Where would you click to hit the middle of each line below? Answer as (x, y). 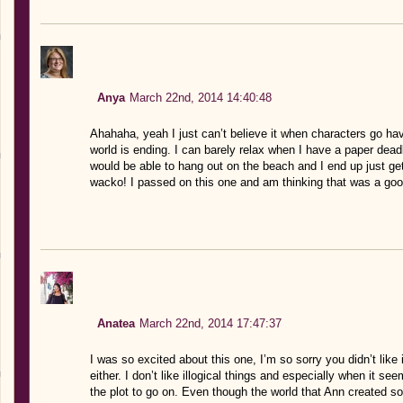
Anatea (116, 323)
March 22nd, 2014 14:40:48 (200, 97)
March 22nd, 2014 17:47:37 (210, 323)
